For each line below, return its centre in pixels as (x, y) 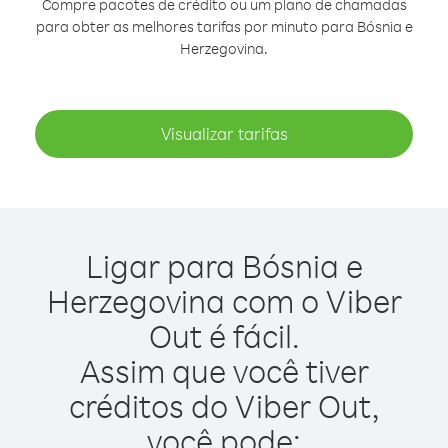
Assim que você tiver (224, 370)
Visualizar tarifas (224, 133)
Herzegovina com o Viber (224, 300)
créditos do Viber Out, (224, 405)
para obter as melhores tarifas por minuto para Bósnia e (224, 26)
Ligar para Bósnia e (224, 265)
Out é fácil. (224, 335)
